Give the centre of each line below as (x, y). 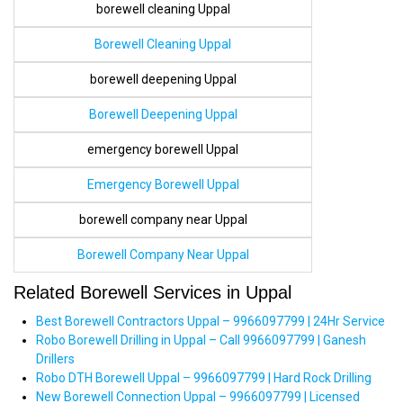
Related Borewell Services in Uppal (152, 292)
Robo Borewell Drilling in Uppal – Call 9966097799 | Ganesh (201, 340)
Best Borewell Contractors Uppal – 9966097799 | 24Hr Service (210, 321)
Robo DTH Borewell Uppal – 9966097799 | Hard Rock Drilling (204, 377)
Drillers (55, 358)
